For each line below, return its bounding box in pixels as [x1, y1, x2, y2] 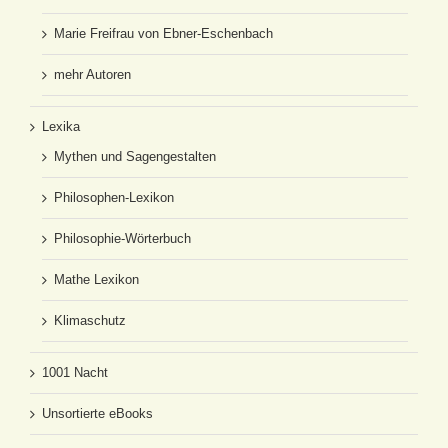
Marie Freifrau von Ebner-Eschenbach [54, 25, 273, 41]
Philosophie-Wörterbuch [54, 230, 191, 246]
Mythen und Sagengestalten [54, 148, 216, 164]
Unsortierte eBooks [42, 405, 153, 421]
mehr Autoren [54, 66, 131, 82]
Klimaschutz [54, 312, 126, 328]
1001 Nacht [42, 364, 108, 380]
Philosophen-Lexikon [54, 189, 174, 205]
